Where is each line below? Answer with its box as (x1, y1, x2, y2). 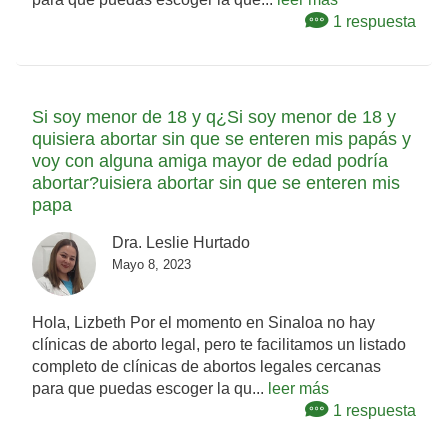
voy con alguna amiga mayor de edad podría (32, 151, 388, 172)
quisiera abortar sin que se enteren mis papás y (32, 129, 411, 150)
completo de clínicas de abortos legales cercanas (32, 358, 381, 376)
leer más (268, 380, 329, 398)
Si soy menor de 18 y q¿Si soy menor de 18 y (32, 107, 396, 128)
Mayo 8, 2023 (112, 257, 191, 273)
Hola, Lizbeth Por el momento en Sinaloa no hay (32, 314, 375, 332)
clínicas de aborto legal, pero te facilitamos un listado (32, 336, 406, 354)
